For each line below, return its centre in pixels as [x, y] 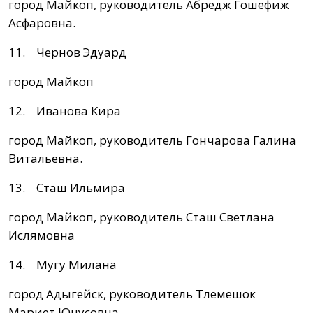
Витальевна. [45, 159]
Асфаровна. [42, 23]
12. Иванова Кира [65, 111]
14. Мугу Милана [63, 265]
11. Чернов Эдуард [67, 52]
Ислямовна [42, 235]
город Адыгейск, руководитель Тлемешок [132, 294]
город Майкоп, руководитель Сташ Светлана [141, 217]
